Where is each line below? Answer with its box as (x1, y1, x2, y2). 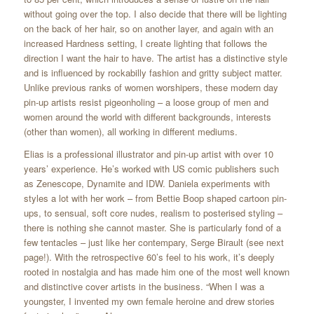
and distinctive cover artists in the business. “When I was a (23, 280, 264, 294)
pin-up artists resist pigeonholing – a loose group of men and (23, 95, 268, 109)
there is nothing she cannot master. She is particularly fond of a (23, 221, 281, 235)
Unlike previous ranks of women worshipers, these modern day (23, 81, 278, 95)
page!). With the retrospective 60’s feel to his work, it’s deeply (23, 250, 275, 264)
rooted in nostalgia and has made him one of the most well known (23, 265, 289, 279)
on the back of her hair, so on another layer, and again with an (23, 22, 273, 36)
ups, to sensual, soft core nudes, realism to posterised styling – (23, 206, 282, 220)
